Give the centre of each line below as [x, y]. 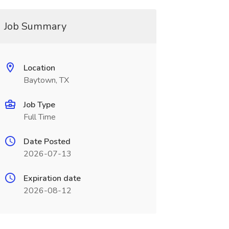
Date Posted [47, 142]
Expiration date [52, 178]
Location [39, 68]
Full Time [39, 117]
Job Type [39, 105]
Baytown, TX [46, 80]
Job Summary [35, 26]
